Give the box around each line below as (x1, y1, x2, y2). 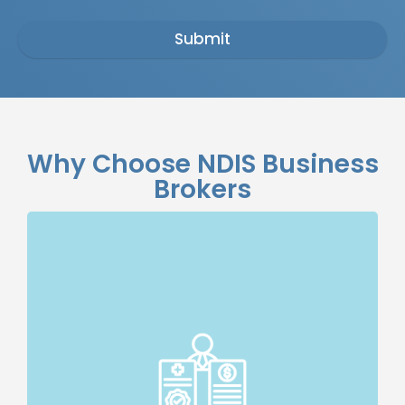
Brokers (154, 172, 251, 208)
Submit (174, 28, 231, 51)
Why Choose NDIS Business (26, 146, 379, 183)
